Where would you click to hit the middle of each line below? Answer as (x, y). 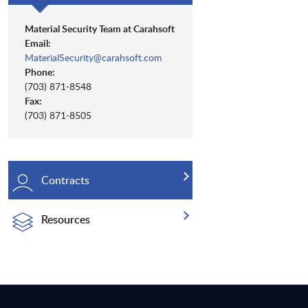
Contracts (65, 180)
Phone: (40, 72)
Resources (66, 220)
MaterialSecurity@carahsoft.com (93, 58)
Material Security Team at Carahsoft (100, 29)
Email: (38, 43)
